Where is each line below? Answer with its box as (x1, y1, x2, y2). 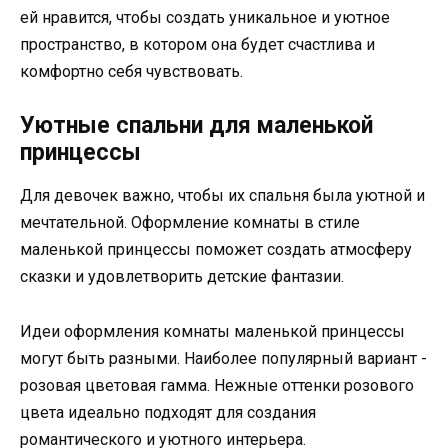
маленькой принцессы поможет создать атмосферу (20, 240, 412, 260)
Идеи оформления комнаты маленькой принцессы (20, 321, 405, 341)
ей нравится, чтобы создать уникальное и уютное (20, 8, 390, 28)
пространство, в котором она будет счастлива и (20, 35, 375, 55)
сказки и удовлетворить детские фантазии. (20, 267, 344, 287)
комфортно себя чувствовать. (20, 62, 243, 82)
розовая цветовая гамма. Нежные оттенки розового (20, 375, 414, 395)
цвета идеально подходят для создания (20, 402, 316, 422)
